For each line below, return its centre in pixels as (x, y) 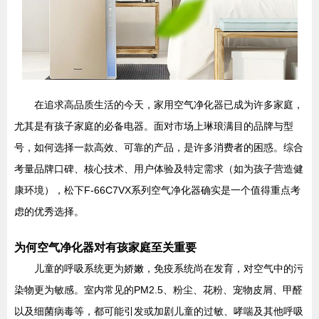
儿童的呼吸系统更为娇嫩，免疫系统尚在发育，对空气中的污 (169, 268)
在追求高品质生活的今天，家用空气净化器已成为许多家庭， (169, 105)
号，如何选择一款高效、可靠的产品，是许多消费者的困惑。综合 (159, 147)
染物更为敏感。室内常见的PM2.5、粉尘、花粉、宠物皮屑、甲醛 (158, 290)
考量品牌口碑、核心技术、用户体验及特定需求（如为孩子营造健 (159, 169)
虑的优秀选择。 (49, 211)
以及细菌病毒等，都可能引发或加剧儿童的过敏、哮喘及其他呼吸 (159, 311)
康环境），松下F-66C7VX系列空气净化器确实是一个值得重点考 (157, 190)
